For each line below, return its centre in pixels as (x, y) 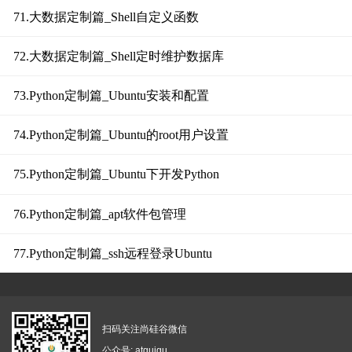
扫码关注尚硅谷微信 (145, 330)
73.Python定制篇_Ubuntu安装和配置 (111, 96)
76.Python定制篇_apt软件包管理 (99, 214)
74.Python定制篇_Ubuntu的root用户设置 (121, 135)
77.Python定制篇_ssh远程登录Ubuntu (112, 253)
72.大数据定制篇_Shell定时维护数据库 (118, 56)
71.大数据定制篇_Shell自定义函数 (106, 16)
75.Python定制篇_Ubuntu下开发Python (116, 174)
